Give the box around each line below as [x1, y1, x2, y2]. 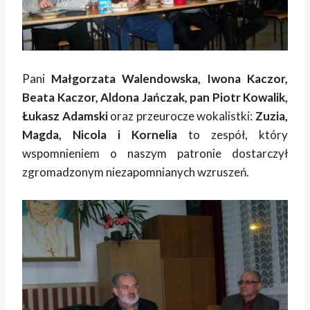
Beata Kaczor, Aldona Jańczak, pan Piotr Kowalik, [22, 90, 288, 105]
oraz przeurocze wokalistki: [107, 109, 256, 124]
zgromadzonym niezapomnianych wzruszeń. [22, 165, 249, 180]
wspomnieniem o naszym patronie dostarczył [22, 146, 288, 161]
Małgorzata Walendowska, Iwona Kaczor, [51, 71, 288, 86]
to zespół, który [177, 127, 288, 143]
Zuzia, [255, 109, 289, 124]
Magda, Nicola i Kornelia [22, 127, 177, 143]
